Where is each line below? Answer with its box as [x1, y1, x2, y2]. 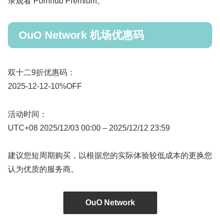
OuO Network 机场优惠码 [19, 29, 144, 42]
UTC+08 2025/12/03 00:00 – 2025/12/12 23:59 [8, 123, 170, 132]
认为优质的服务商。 [8, 165, 79, 174]
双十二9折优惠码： [8, 68, 75, 77]
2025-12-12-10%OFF [8, 82, 82, 90]
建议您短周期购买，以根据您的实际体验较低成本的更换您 [8, 151, 212, 160]
